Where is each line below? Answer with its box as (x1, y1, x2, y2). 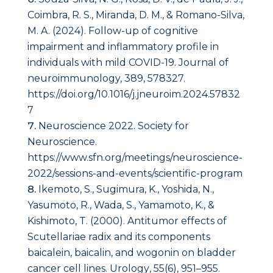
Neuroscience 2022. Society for (38, 120, 189, 132)
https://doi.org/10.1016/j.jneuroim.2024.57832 (27, 88, 240, 101)
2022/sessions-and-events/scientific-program (27, 168, 243, 180)
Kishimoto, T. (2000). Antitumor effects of (27, 215, 227, 227)
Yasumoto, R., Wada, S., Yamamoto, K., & (27, 199, 214, 211)
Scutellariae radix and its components (27, 231, 210, 243)
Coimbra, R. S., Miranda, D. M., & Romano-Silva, (27, 9, 244, 21)
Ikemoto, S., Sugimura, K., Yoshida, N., (38, 183, 214, 196)
